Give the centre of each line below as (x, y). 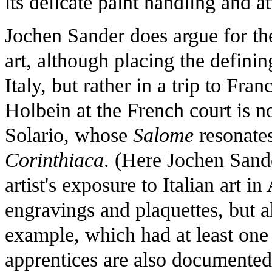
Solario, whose (69, 135)
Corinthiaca (54, 160)
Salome (163, 135)
